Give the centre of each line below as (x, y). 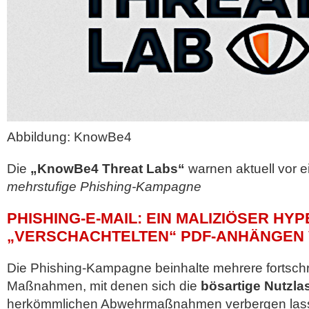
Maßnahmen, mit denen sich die (104, 286)
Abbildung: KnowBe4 (69, 137)
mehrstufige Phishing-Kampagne (104, 187)
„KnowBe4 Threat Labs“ (108, 169)
